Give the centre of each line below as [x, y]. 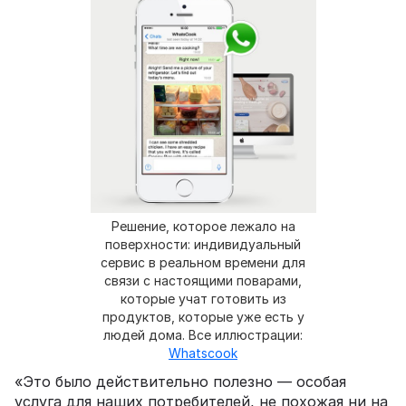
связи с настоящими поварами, [203, 281]
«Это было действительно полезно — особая [180, 382]
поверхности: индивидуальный [203, 245]
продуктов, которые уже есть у [203, 317]
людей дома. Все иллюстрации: [203, 335]
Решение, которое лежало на [203, 227]
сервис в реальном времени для [203, 263]
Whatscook [203, 353]
